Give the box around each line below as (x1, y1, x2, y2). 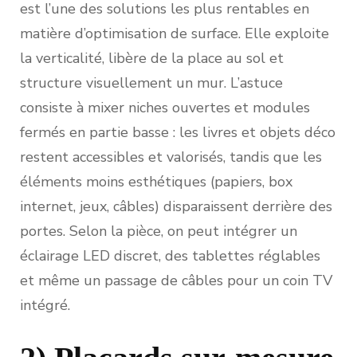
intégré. (20, 296, 70, 316)
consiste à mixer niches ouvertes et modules (20, 98, 310, 118)
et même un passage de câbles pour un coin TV (20, 271, 332, 291)
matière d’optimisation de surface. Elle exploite (20, 24, 329, 44)
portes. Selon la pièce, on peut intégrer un (20, 222, 297, 241)
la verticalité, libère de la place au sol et (20, 49, 284, 69)
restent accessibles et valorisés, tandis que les (20, 147, 322, 167)
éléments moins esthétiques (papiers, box (20, 172, 292, 192)
